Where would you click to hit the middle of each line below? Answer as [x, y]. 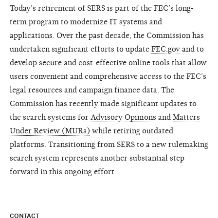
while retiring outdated [132, 131]
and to [192, 49]
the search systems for [50, 117]
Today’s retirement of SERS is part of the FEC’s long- [102, 8]
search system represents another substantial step [97, 158]
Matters [186, 117]
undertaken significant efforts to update [81, 49]
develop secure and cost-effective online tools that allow [108, 63]
